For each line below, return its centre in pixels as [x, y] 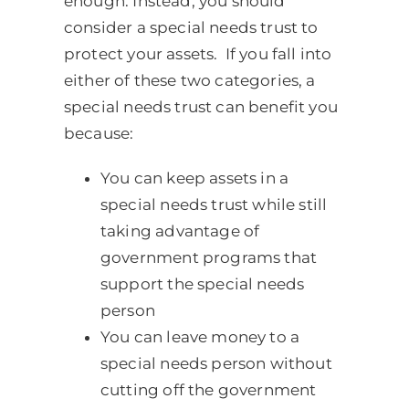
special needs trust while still [214, 204]
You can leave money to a [200, 336]
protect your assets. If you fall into [198, 53]
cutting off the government [208, 389]
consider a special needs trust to [191, 27]
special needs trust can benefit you [200, 106]
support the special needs [202, 283]
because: [99, 133]
